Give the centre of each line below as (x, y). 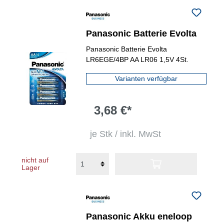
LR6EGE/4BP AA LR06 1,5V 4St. (137, 59)
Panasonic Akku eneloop (139, 216)
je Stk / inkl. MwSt (126, 134)
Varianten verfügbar (146, 78)
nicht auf (35, 160)
